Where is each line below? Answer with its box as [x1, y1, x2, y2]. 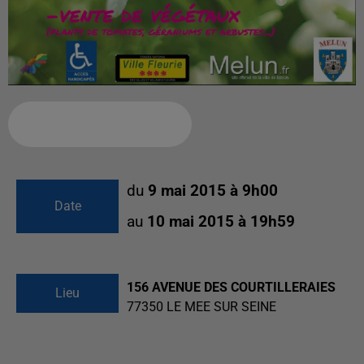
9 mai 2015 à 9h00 [148, 182, 278, 201]
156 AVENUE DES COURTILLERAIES [127, 279, 336, 296]
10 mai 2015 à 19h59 [147, 213, 295, 232]
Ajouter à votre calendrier [21, 117, 166, 132]
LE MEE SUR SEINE [167, 299, 276, 315]
